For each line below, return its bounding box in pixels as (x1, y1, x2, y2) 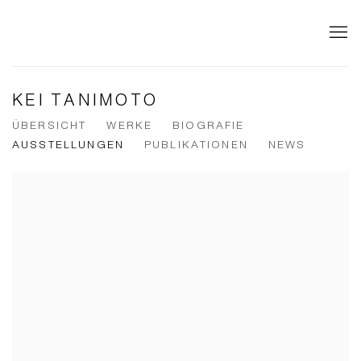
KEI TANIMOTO (12, 90, 159, 109)
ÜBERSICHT (12, 118, 87, 131)
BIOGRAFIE (172, 118, 245, 131)
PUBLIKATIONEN (143, 138, 248, 151)
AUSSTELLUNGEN (12, 138, 124, 151)
